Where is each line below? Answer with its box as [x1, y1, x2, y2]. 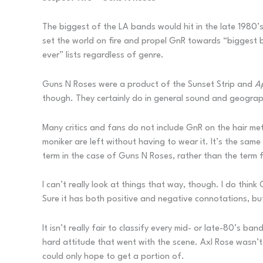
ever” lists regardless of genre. [42, 51, 164, 60]
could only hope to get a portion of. [42, 252, 184, 261]
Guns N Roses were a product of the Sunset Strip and [42, 80, 255, 89]
